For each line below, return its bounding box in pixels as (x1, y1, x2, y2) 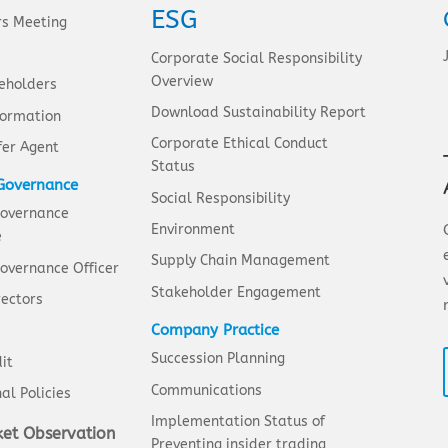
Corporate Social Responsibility (151, 49, 363, 67)
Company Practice (151, 321, 280, 340)
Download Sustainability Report (151, 104, 367, 122)
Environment (151, 221, 236, 239)
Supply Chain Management (151, 252, 331, 270)
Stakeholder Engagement (151, 284, 322, 301)
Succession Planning (151, 350, 286, 368)
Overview (151, 72, 214, 90)
